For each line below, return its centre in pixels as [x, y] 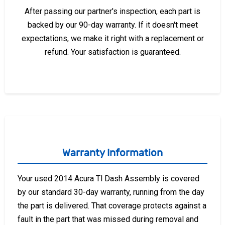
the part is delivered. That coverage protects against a [112, 205]
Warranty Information [113, 153]
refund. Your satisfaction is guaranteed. [113, 52]
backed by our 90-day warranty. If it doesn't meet [113, 25]
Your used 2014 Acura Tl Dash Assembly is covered [108, 178]
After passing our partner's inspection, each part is [113, 11]
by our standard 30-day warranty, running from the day [111, 192]
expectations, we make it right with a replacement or [113, 38]
